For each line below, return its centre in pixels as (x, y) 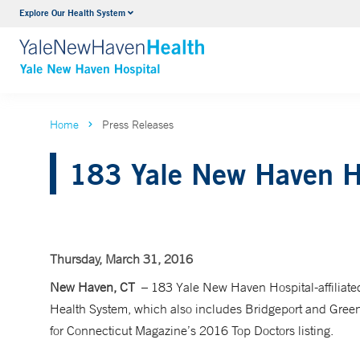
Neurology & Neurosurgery (191, 15)
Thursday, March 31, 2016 (121, 259)
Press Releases (138, 125)
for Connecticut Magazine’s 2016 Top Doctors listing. (193, 330)
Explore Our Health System (72, 12)
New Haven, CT (96, 287)
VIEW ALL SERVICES (179, 46)
